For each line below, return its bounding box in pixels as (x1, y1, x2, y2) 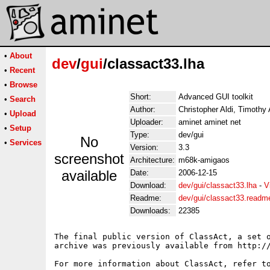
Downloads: (130, 206, 171, 215)
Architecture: (130, 155, 175, 165)
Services (10, 138, 42, 147)
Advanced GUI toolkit (178, 92, 253, 101)
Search (10, 95, 36, 104)
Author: (130, 105, 155, 114)
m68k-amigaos (178, 155, 230, 165)
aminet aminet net (178, 118, 241, 127)
